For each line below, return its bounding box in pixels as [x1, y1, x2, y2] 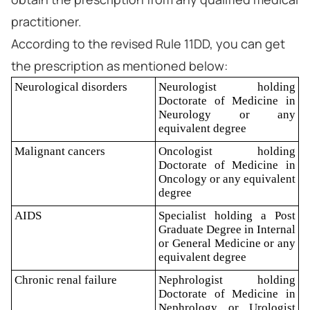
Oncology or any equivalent [158, 172, 295, 185]
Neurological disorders [15, 80, 127, 93]
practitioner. [11, 13, 82, 30]
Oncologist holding [158, 145, 295, 158]
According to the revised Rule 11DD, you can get [11, 35, 285, 52]
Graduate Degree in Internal [158, 223, 295, 236]
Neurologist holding [158, 80, 295, 93]
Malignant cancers [15, 145, 105, 158]
